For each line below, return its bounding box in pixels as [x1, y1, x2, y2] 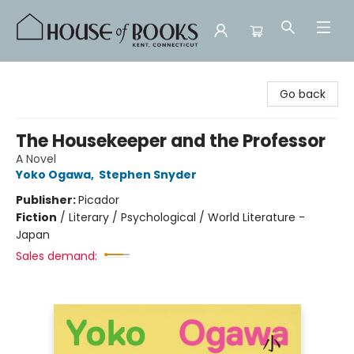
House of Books [12, 69, 96, 85]
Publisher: [16, 192, 78, 208]
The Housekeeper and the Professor [16, 129, 326, 153]
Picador [78, 192, 119, 208]
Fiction [16, 209, 57, 225]
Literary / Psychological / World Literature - [69, 209, 305, 225]
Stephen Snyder [99, 167, 197, 183]
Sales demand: [16, 248, 97, 264]
